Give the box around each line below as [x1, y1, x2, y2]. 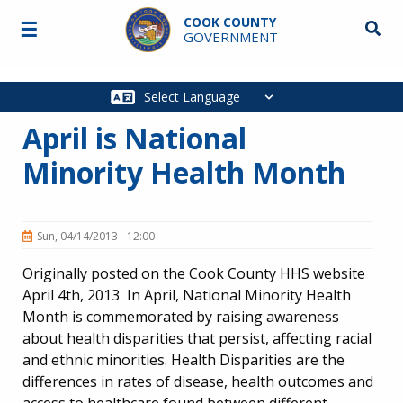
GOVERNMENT [183, 28, 278, 46]
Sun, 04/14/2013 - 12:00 [37, 228, 155, 244]
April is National [22, 119, 246, 157]
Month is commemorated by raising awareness [22, 306, 339, 327]
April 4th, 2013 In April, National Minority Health [22, 284, 351, 305]
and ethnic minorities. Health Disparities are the [22, 349, 345, 370]
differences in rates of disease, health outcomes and [22, 371, 373, 391]
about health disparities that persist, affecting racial [22, 327, 372, 348]
